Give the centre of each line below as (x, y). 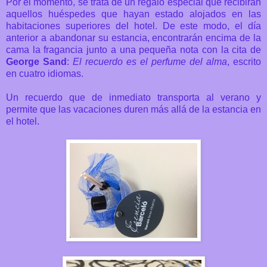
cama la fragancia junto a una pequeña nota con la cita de (133, 50)
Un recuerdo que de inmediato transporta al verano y (133, 98)
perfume (169, 62)
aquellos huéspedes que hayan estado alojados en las (133, 14)
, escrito (244, 62)
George (23, 62)
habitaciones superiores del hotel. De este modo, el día (133, 26)
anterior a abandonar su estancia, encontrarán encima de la (133, 38)
